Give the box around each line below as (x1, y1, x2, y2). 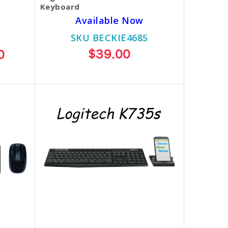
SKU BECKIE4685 (70, 32, 148, 44)
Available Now (75, 14, 144, 26)
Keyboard (40, 2, 80, 12)
